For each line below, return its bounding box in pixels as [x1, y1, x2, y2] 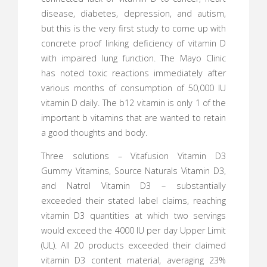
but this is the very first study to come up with [41, 22, 226, 34]
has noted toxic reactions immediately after [41, 67, 226, 79]
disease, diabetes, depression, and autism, [41, 7, 226, 19]
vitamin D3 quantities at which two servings [41, 210, 226, 222]
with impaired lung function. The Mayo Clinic [41, 52, 226, 64]
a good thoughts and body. [41, 126, 147, 138]
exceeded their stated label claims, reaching [41, 195, 226, 207]
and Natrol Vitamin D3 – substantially [41, 180, 226, 192]
